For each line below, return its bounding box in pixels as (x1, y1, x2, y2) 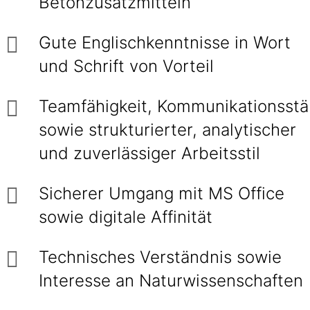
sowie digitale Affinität (39, 207, 212, 227)
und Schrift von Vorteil (39, 56, 214, 76)
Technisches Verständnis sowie (39, 247, 282, 267)
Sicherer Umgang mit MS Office (39, 183, 284, 203)
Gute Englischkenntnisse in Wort (39, 33, 291, 53)
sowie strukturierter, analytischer (39, 120, 296, 140)
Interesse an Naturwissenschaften (39, 271, 303, 291)
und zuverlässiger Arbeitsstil (39, 143, 260, 163)
